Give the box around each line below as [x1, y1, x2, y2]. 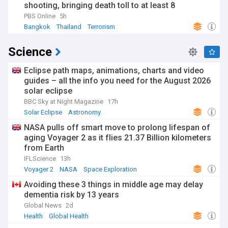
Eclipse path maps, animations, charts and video [24, 66, 204, 75]
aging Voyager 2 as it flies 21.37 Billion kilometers [24, 133, 211, 142]
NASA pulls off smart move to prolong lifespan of [24, 123, 210, 132]
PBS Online [24, 12, 55, 20]
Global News [24, 202, 62, 209]
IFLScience [24, 155, 56, 162]
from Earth [24, 143, 64, 153]
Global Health [49, 212, 89, 220]
